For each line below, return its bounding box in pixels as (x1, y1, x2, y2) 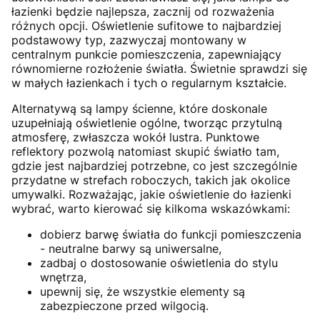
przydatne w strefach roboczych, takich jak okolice (11, 173, 290, 188)
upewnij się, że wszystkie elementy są (40, 284, 245, 299)
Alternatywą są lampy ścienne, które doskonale (11, 101, 267, 116)
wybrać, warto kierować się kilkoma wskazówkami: (11, 201, 290, 216)
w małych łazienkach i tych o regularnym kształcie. (11, 76, 286, 91)
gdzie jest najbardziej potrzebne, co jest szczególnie (11, 159, 297, 174)
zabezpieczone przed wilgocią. (40, 299, 209, 314)
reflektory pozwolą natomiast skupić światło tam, (11, 144, 279, 159)
